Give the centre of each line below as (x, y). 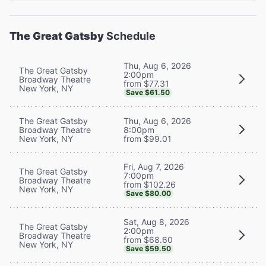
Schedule (130, 36)
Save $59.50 (148, 248)
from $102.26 (150, 184)
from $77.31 (146, 83)
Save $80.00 (148, 193)
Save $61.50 (148, 92)
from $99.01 (148, 138)
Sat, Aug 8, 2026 (156, 221)
